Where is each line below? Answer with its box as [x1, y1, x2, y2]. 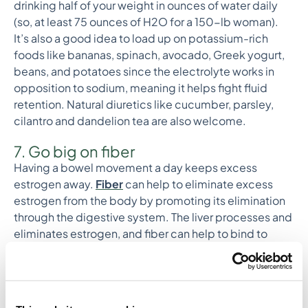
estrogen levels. [14, 292, 97, 307]
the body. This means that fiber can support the [14, 259, 256, 274]
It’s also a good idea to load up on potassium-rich [14, 31, 268, 45]
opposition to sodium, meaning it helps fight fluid [14, 80, 267, 95]
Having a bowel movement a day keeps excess [14, 160, 257, 175]
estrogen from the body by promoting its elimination [14, 193, 285, 208]
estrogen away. [14, 177, 96, 191]
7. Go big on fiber [14, 142, 135, 161]
